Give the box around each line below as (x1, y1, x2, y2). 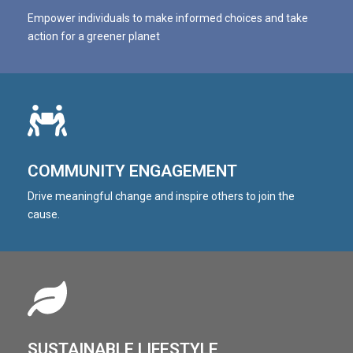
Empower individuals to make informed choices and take (28, 12, 308, 24)
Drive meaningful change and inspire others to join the (28, 190, 295, 203)
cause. (28, 208, 60, 221)
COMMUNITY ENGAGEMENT (28, 162, 237, 180)
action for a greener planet (28, 30, 160, 43)
